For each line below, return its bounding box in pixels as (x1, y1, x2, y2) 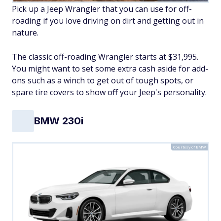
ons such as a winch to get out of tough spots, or (12, 74, 193, 86)
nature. (12, 27, 38, 38)
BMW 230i (34, 115, 83, 127)
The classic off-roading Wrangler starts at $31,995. (12, 51, 198, 62)
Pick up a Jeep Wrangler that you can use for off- (12, 3, 192, 14)
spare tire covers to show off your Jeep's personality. (12, 86, 207, 98)
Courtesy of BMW (173, 144, 206, 149)
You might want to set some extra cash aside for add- (12, 63, 208, 74)
